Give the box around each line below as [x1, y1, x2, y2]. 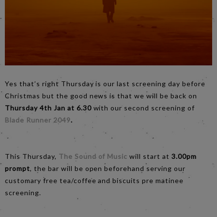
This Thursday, [5, 152, 59, 160]
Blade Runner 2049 [5, 115, 71, 124]
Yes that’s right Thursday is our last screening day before [5, 79, 205, 88]
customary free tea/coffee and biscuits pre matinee [5, 176, 184, 185]
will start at [127, 152, 172, 160]
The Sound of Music [58, 152, 128, 160]
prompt [5, 164, 30, 172]
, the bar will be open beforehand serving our [30, 164, 186, 172]
